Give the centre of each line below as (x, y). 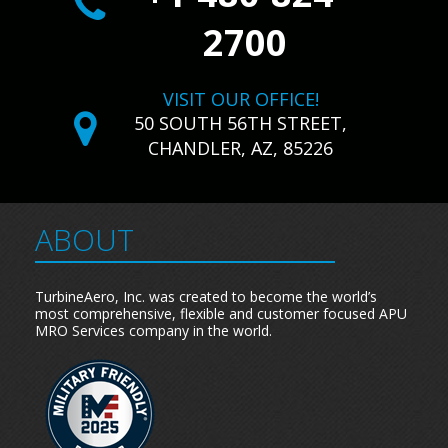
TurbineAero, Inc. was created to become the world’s (206, 296)
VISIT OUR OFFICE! (240, 99)
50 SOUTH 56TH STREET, (240, 123)
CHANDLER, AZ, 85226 (240, 148)
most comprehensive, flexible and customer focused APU (221, 313)
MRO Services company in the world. (153, 330)
